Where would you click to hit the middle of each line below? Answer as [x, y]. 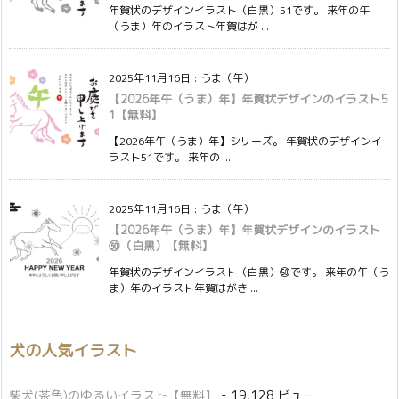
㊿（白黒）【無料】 [161, 245]
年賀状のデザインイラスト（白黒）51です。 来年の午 [239, 10]
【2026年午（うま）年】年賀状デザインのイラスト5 [248, 98]
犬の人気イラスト [73, 350]
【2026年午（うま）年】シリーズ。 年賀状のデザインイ [245, 141]
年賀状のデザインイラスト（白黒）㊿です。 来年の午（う [249, 272]
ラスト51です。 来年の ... [170, 157]
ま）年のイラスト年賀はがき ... [183, 288]
